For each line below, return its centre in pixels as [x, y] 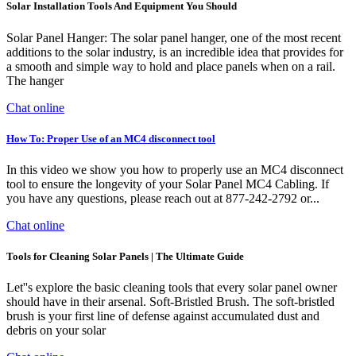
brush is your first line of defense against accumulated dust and [163, 316]
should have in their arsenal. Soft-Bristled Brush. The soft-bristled [170, 302]
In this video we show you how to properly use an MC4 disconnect [175, 169]
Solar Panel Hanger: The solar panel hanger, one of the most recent [174, 37]
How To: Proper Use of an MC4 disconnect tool [111, 138]
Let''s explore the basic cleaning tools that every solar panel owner [172, 288]
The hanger [35, 80]
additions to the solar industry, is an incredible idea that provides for [175, 52]
